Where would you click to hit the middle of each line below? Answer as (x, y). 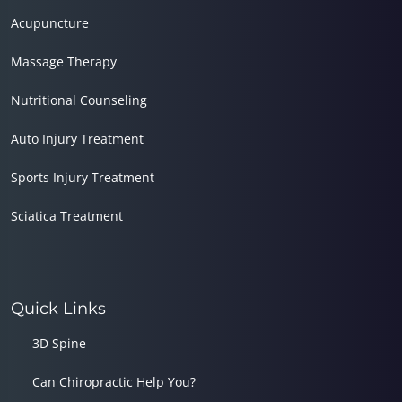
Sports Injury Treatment (83, 177)
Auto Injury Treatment (77, 138)
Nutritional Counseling (79, 100)
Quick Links (58, 308)
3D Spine (59, 343)
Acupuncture (50, 22)
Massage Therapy (64, 61)
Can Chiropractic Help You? (114, 381)
